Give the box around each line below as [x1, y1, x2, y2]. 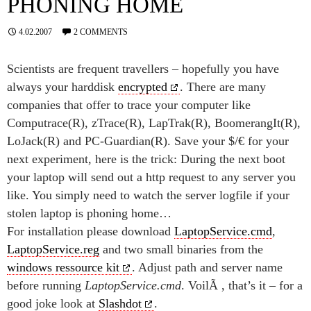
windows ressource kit [7, 260, 119, 274]
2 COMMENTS [74, 27, 128, 37]
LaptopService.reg [7, 242, 99, 256]
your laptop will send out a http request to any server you [7, 170, 296, 184]
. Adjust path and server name [132, 260, 283, 274]
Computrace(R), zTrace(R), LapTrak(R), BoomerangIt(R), [7, 116, 301, 130]
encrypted [118, 80, 167, 94]
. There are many [180, 80, 266, 94]
